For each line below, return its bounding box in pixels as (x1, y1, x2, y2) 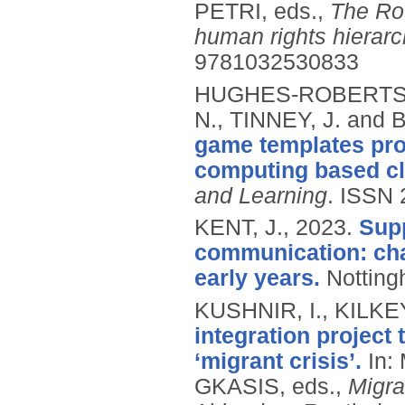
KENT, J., (194, 215, 296, 240)
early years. (194, 266, 320, 291)
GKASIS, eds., (194, 373, 348, 399)
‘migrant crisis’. (194, 348, 362, 373)
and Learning (194, 183, 327, 208)
